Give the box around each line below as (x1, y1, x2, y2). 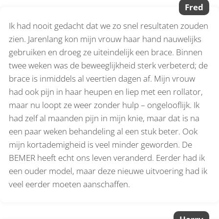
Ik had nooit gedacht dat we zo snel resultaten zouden (9, 20, 209, 31)
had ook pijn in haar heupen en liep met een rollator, (9, 86, 203, 97)
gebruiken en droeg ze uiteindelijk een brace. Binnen (9, 46, 203, 58)
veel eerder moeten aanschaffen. (9, 178, 131, 190)
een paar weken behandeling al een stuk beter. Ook (9, 125, 198, 137)
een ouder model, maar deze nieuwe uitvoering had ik (9, 165, 208, 176)
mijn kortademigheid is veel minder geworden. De (9, 138, 193, 150)
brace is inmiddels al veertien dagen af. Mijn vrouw (9, 72, 196, 84)
